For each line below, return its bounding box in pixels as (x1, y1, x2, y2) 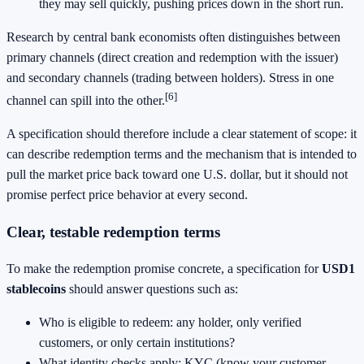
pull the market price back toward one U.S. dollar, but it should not (6, 167, 348, 182)
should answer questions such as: (66, 282, 238, 297)
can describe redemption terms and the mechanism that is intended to (6, 147, 357, 162)
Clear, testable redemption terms (6, 223, 220, 240)
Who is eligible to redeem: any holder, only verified (39, 315, 301, 330)
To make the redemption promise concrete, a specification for (6, 262, 322, 276)
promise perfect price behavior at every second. (6, 188, 248, 202)
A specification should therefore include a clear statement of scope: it (6, 127, 357, 141)
